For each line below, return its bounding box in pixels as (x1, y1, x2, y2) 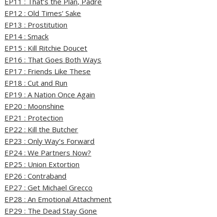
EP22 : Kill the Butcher (4, 124, 78, 135)
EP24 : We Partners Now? (4, 148, 92, 158)
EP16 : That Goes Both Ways (4, 55, 102, 65)
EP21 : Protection (4, 113, 63, 123)
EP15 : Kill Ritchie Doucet (4, 43, 88, 53)
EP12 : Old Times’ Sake (4, 8, 81, 18)
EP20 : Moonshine (4, 101, 64, 111)
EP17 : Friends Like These (4, 66, 91, 77)
